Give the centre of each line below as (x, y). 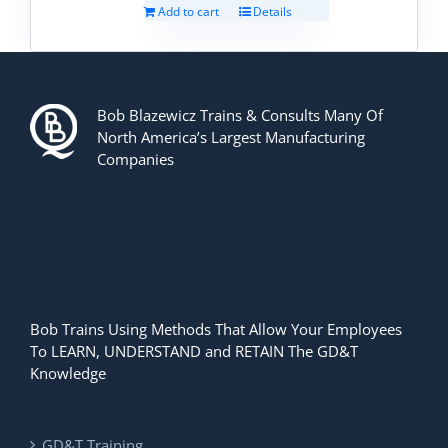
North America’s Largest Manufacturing (231, 136)
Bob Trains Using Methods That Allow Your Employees (216, 328)
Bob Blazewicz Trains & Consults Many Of (240, 114)
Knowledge (68, 372)
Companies (135, 158)
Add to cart (189, 11)
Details (273, 11)
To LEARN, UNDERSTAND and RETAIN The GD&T (194, 350)
